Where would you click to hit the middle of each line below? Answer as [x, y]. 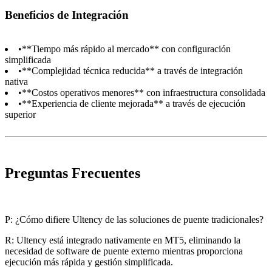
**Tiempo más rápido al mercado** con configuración [126, 49]
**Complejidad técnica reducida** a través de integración [132, 71]
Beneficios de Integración [67, 15]
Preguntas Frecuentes [73, 173]
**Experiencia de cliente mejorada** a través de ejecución [134, 104]
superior [20, 115]
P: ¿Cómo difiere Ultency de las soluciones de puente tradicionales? [134, 220]
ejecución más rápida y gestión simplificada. [89, 262]
